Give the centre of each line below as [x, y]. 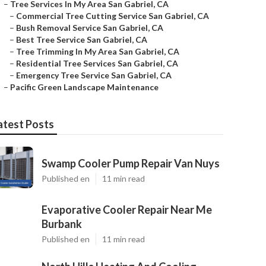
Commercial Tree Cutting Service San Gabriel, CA [113, 16]
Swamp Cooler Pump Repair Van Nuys [131, 163]
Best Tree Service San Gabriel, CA [82, 39]
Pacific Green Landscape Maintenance [84, 87]
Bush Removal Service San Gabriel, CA [90, 28]
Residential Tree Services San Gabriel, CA [97, 63]
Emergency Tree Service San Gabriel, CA [94, 75]
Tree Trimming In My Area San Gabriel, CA [98, 51]
